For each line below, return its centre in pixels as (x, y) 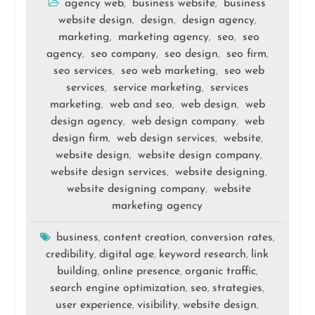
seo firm (246, 54)
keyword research (203, 255)
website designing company (136, 189)
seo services (83, 71)
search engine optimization (118, 289)
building (77, 272)
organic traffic (220, 272)
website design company (199, 156)
